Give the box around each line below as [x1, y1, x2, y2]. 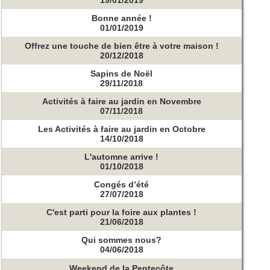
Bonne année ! [91, 13, 152, 23]
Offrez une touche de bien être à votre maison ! [24, 41, 219, 51]
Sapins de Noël [90, 69, 153, 79]
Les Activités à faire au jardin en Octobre [37, 124, 206, 134]
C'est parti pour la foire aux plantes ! [46, 207, 197, 218]
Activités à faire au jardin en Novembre [42, 96, 201, 107]
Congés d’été [94, 180, 149, 190]
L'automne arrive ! [84, 152, 159, 162]
